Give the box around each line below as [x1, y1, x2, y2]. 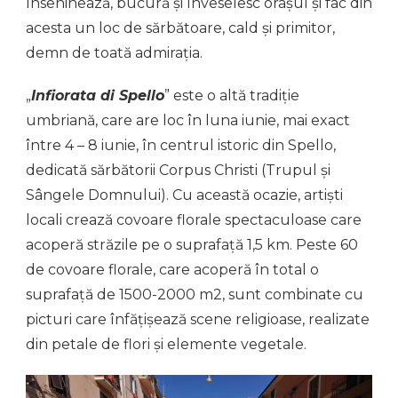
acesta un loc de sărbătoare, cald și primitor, [26, 19, 335, 36]
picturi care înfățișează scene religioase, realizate [26, 310, 370, 328]
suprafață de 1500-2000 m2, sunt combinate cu [26, 285, 363, 303]
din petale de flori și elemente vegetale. [26, 335, 306, 353]
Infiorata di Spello [31, 86, 164, 104]
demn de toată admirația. [26, 44, 203, 61]
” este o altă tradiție [164, 86, 299, 104]
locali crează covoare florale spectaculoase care [26, 211, 362, 228]
